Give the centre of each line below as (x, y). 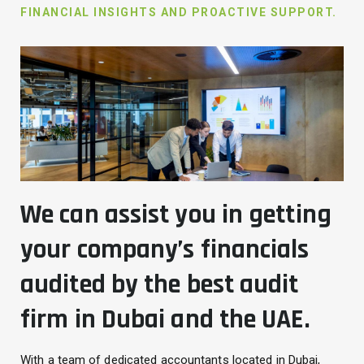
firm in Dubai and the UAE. (165, 319)
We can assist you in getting (176, 214)
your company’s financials (165, 249)
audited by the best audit (160, 284)
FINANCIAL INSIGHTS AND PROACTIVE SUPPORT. (179, 12)
